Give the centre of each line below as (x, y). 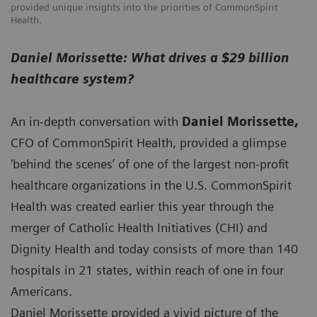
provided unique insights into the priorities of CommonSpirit (144, 7)
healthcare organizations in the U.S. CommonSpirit (151, 185)
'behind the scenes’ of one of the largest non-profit (150, 164)
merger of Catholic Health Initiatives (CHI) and (139, 228)
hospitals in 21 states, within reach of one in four (147, 270)
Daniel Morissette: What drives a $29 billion (150, 58)
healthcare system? (72, 79)
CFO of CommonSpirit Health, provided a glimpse (149, 143)
